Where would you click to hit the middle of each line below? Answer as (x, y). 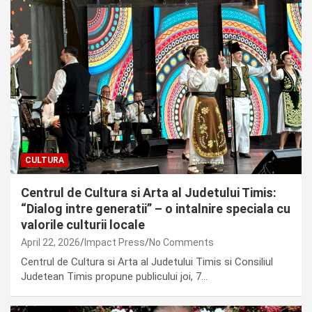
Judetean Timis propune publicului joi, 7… (114, 276)
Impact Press (115, 242)
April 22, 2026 (50, 242)
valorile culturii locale (83, 224)
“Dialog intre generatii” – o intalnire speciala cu (156, 208)
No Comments (181, 242)
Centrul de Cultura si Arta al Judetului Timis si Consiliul (147, 262)
